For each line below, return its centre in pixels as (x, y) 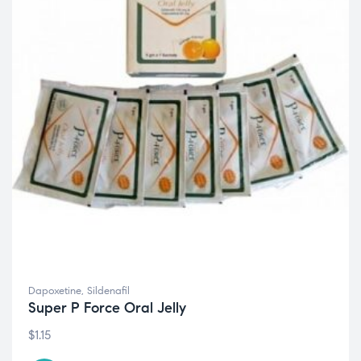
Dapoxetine (55, 291)
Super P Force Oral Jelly (107, 308)
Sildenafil (108, 291)
